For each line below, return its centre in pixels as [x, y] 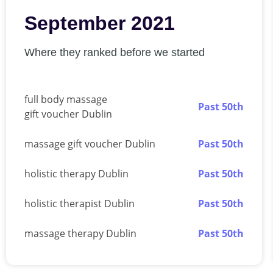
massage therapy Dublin [80, 234]
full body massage [66, 100]
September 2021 [100, 23]
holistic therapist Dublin [80, 204]
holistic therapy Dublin [76, 174]
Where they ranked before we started [115, 52]
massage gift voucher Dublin [90, 144]
